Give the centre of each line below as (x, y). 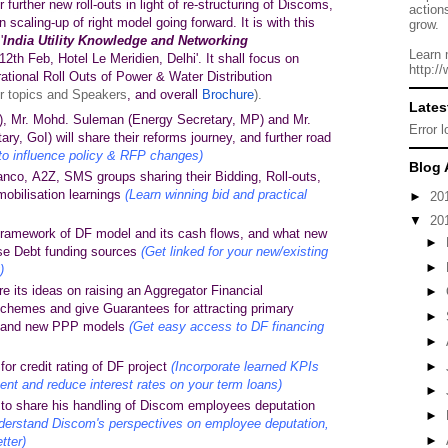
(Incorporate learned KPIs (244, 366)
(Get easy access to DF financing (226, 327)
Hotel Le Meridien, (112, 58)
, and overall (164, 94)
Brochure (228, 94)
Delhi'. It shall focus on (233, 58)
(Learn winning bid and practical (215, 194)
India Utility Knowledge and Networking (125, 40)
